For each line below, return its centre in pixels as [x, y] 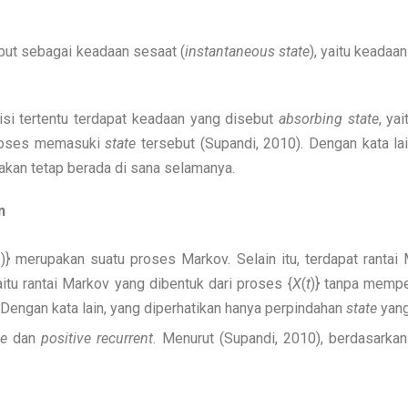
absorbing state [328, 119]
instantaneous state [247, 51]
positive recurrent [97, 338]
